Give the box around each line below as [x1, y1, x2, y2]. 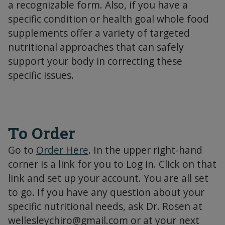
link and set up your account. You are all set [8, 171, 208, 185]
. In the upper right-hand [88, 143, 202, 157]
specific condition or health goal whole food [8, 12, 209, 26]
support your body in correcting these [8, 54, 182, 68]
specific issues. [8, 68, 74, 82]
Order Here [36, 143, 88, 157]
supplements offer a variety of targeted [8, 26, 190, 40]
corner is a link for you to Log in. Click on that [8, 157, 216, 171]
